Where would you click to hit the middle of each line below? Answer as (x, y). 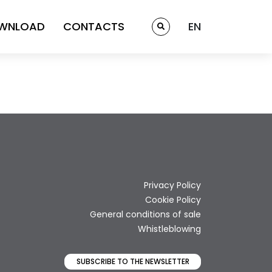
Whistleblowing (169, 229)
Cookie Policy (173, 200)
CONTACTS (94, 26)
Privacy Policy (172, 185)
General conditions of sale (145, 215)
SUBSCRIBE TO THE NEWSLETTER (133, 262)
